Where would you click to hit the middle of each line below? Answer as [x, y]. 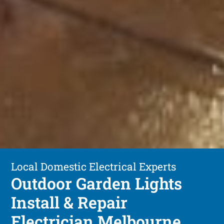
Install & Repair [69, 202]
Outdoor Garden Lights [97, 183]
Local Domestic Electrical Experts [94, 166]
